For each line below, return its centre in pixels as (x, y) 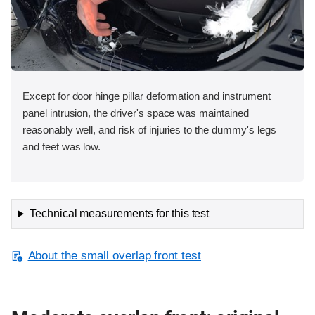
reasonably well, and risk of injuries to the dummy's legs (149, 129)
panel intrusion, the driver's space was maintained (136, 112)
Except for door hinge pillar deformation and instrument (147, 96)
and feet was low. (62, 146)
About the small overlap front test (115, 256)
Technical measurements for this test (119, 214)
